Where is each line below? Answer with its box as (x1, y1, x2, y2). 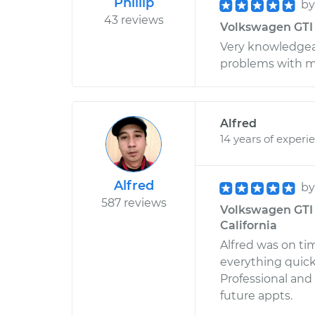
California (220, 219, 277, 232)
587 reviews (101, 196, 167, 210)
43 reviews (103, 13, 164, 27)
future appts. (220, 289, 292, 302)
